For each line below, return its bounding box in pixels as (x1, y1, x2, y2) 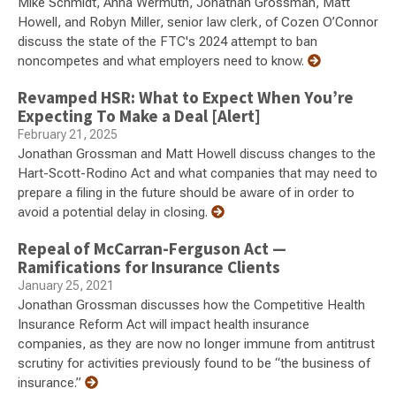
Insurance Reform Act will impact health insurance (18, 316, 309, 333)
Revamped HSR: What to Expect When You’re (18, 87, 354, 109)
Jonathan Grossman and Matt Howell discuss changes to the (18, 146, 376, 163)
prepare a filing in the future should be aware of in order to (18, 185, 354, 202)
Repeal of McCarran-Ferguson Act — (18, 238, 286, 260)
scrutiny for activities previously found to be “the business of (18, 355, 370, 372)
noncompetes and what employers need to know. (18, 53, 308, 70)
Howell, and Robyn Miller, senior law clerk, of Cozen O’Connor (18, 14, 378, 31)
